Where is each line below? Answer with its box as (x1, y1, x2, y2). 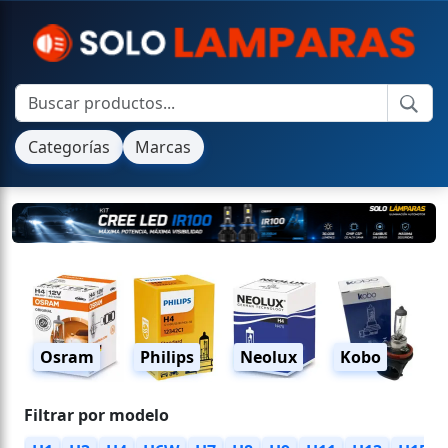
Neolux (240, 345, 297, 368)
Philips (140, 345, 194, 368)
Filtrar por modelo (24, 403, 169, 426)
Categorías (27, 136, 110, 159)
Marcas (135, 136, 192, 159)
